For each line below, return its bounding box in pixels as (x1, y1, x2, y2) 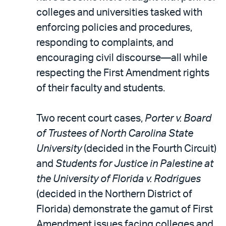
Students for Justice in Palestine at (55, 158, 213, 169)
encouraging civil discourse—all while (36, 52, 207, 63)
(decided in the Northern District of (36, 189, 192, 199)
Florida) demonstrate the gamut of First (36, 204, 213, 214)
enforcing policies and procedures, (36, 22, 192, 33)
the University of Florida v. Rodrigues (36, 174, 201, 184)
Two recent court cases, (36, 113, 145, 124)
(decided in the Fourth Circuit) (82, 143, 216, 154)
